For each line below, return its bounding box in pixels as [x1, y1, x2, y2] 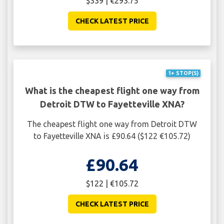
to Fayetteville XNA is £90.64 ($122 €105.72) [33, 131, 190, 140]
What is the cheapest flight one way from [24, 85, 199, 95]
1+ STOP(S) [167, 70, 198, 76]
